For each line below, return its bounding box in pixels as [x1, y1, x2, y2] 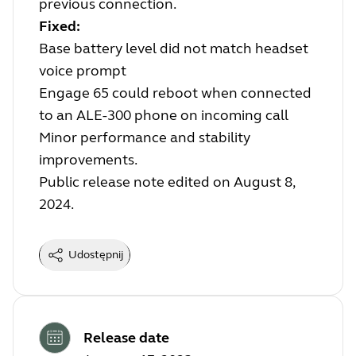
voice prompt [39, 61, 126, 79]
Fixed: [39, 17, 80, 35]
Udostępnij [68, 247, 123, 261]
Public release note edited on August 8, [39, 172, 295, 191]
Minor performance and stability [39, 128, 250, 146]
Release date [83, 328, 169, 346]
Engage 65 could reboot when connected [39, 83, 311, 102]
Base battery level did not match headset [39, 39, 308, 57]
